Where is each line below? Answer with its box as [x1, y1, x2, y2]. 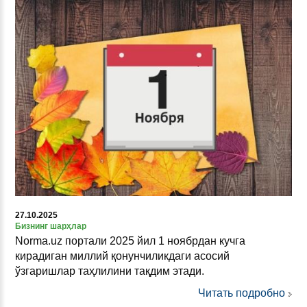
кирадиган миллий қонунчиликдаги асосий [15, 250, 230, 262]
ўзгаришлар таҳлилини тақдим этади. [15, 265, 204, 278]
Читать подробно [198, 287, 285, 299]
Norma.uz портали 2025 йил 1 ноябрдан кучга [15, 235, 245, 247]
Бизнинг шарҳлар [15, 221, 86, 232]
